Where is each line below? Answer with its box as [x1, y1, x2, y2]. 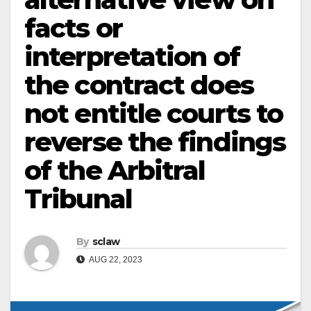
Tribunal [24, 183, 132, 215]
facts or [24, 12, 122, 44]
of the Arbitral [24, 154, 205, 187]
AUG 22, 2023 [87, 255, 142, 265]
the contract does [24, 69, 253, 101]
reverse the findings [24, 126, 286, 158]
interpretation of [24, 40, 239, 73]
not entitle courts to [24, 97, 283, 130]
